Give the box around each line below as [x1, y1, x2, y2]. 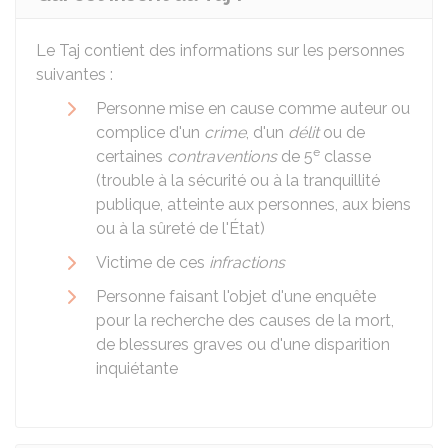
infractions [209, 253, 285, 272]
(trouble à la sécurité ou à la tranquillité [96, 171, 380, 190]
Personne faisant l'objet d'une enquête [96, 287, 376, 306]
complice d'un [96, 123, 204, 142]
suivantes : [36, 65, 113, 84]
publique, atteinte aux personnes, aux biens [96, 195, 411, 214]
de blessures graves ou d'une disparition [96, 335, 390, 354]
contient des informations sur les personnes [80, 41, 405, 60]
